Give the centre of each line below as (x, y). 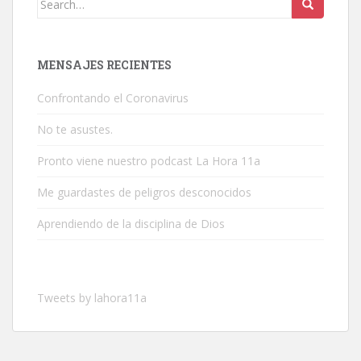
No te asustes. (75, 129)
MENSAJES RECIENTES (104, 64)
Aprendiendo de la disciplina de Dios (131, 223)
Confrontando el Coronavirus (113, 98)
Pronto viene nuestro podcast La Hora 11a (149, 160)
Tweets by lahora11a (92, 297)
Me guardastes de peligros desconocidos (144, 192)
